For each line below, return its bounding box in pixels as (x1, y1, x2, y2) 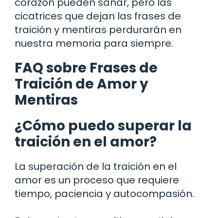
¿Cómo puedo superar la (15, 116, 192, 135)
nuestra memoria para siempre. (15, 36, 173, 50)
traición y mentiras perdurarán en (15, 22, 182, 36)
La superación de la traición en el (15, 159, 177, 173)
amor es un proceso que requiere (15, 173, 179, 187)
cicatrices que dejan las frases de (15, 9, 181, 23)
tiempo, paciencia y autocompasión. (15, 186, 194, 200)
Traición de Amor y (15, 74, 148, 93)
